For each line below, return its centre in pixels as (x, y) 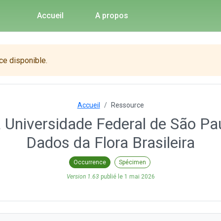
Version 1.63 (83, 176)
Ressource (127, 105)
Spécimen (132, 162)
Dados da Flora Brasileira (110, 143)
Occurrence (90, 162)
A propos (112, 16)
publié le (111, 176)
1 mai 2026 (139, 176)
